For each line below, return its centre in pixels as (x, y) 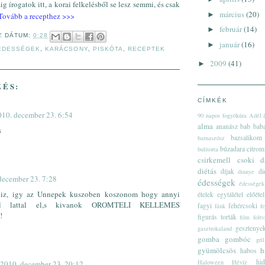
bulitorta (208, 149)
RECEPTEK (146, 49)
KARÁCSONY (67, 49)
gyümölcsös (217, 250)
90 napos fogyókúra (222, 115)
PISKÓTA (108, 49)
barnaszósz (211, 138)
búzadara (232, 148)
